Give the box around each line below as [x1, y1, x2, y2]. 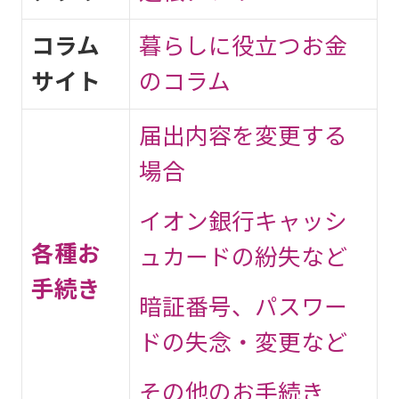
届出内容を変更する [139, 122, 347, 150]
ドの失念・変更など [139, 329, 347, 356]
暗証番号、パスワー [139, 293, 347, 321]
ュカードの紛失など [139, 243, 347, 271]
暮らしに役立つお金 [139, 32, 347, 60]
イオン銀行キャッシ [139, 208, 347, 235]
